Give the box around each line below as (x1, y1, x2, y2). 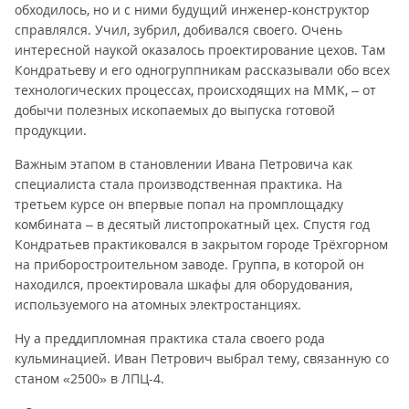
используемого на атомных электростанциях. (15, 296, 301, 313)
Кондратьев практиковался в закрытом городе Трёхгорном (15, 236, 388, 253)
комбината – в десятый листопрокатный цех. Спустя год (15, 215, 370, 233)
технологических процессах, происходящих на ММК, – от (15, 81, 376, 99)
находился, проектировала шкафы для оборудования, (15, 276, 352, 293)
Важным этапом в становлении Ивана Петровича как (15, 155, 352, 173)
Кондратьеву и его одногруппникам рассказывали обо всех (15, 61, 390, 79)
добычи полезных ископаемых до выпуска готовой (15, 101, 335, 119)
